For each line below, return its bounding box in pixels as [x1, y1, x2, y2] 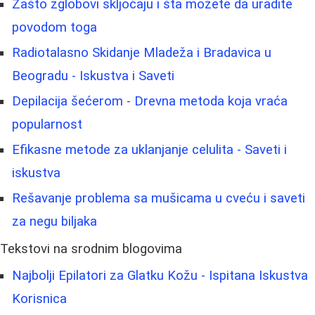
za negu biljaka [12, 214, 97, 230]
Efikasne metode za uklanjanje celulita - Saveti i [12, 142, 287, 158]
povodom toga [12, 20, 97, 36]
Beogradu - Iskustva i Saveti [12, 68, 174, 84]
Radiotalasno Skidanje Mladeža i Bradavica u [12, 45, 271, 61]
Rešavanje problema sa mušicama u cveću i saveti [12, 191, 305, 207]
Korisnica [12, 291, 67, 307]
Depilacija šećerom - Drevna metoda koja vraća [12, 94, 288, 110]
